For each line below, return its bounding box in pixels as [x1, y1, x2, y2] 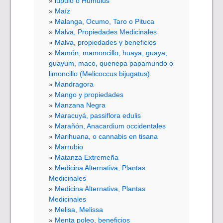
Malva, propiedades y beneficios [55, 38, 157, 46]
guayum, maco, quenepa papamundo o [49, 59, 174, 67]
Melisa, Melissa [55, 205, 104, 214]
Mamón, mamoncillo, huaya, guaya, [55, 48, 168, 57]
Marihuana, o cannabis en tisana [55, 132, 158, 140]
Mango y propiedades [55, 90, 124, 99]
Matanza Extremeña [55, 153, 119, 161]
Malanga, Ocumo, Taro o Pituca [55, 17, 155, 25]
